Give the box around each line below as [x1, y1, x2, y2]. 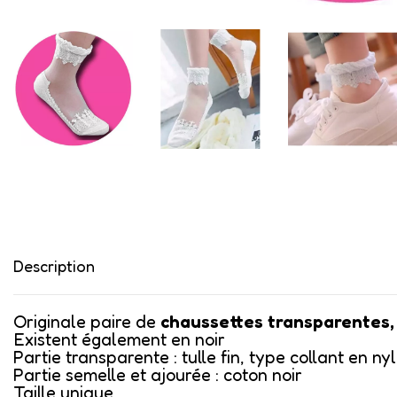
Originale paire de [13, 310, 160, 332]
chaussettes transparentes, [160, 310, 394, 332]
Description [13, 255, 95, 276]
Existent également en [13, 328, 195, 350]
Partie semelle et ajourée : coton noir [13, 363, 302, 385]
